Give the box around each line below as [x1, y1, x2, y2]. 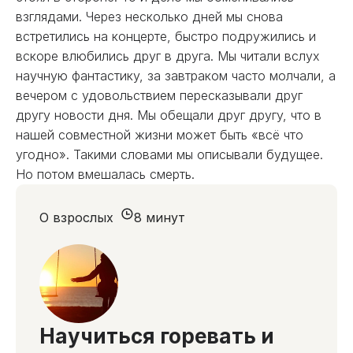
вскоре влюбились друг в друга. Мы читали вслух [16, 48, 320, 64]
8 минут [134, 210, 185, 225]
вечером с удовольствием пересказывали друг [16, 87, 303, 103]
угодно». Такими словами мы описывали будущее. [16, 147, 323, 162]
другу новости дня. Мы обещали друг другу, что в [16, 107, 321, 123]
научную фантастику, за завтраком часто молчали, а [16, 68, 336, 84]
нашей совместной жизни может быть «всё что [16, 127, 303, 143]
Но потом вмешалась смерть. [16, 166, 195, 182]
